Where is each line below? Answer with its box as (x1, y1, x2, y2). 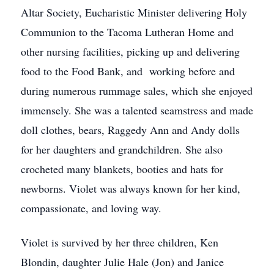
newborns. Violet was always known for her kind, (21, 181, 240, 196)
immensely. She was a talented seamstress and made (21, 103, 253, 117)
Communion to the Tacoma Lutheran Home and (21, 24, 234, 39)
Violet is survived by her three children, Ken (21, 235, 218, 250)
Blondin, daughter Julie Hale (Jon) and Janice (21, 254, 224, 269)
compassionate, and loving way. (21, 201, 161, 215)
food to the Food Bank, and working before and (21, 64, 235, 78)
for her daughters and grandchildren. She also (21, 142, 223, 157)
